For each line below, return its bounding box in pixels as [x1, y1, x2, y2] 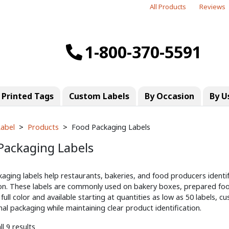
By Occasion [145, 90, 194, 102]
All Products [150, 2, 186, 11]
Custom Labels [69, 90, 129, 102]
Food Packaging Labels [72, 122, 150, 132]
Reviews [199, 2, 225, 11]
